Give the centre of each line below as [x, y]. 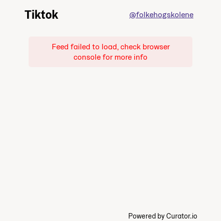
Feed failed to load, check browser [110, 47]
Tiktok [41, 15]
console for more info [110, 57]
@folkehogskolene [161, 15]
